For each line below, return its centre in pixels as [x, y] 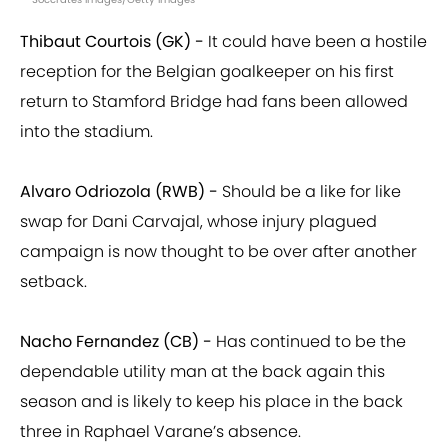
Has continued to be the [309, 342]
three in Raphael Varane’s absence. [160, 432]
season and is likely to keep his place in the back [211, 402]
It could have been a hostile [315, 42]
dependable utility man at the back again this [202, 372]
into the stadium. [86, 132]
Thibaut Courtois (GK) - [112, 42]
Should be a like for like [309, 192]
